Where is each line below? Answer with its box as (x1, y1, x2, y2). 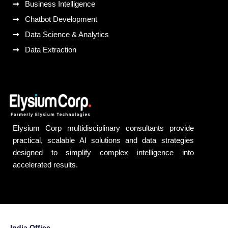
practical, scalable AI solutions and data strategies (13, 136, 194, 145)
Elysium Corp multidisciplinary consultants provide (13, 124, 194, 133)
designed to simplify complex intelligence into (13, 148, 194, 157)
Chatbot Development (24, 15, 97, 24)
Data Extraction (24, 45, 76, 54)
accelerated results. (13, 160, 78, 169)
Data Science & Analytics (24, 30, 109, 39)
